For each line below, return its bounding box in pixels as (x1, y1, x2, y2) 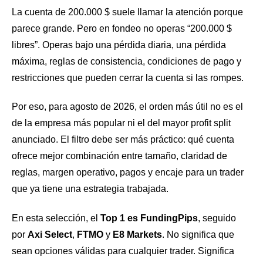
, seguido (198, 213, 236, 223)
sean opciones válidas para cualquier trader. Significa (12, 245, 234, 256)
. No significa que (162, 229, 234, 240)
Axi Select (28, 229, 72, 240)
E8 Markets (113, 229, 162, 240)
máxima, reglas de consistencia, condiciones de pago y (12, 56, 241, 66)
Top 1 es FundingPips (100, 213, 198, 223)
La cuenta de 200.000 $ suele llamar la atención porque (12, 6, 243, 17)
